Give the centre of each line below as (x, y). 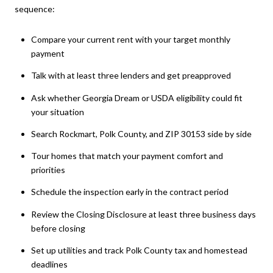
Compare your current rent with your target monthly (130, 39)
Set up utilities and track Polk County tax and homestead (139, 250)
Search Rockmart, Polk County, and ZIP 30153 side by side (141, 133)
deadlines (49, 264)
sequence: (35, 9)
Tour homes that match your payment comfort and (127, 156)
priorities (48, 170)
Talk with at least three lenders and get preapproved (131, 76)
